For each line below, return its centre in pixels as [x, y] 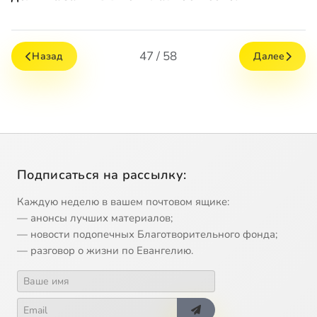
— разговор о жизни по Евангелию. [105, 251]
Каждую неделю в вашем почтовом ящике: [123, 202]
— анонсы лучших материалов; [95, 218]
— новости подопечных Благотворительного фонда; [147, 235]
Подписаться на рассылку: [102, 175]
